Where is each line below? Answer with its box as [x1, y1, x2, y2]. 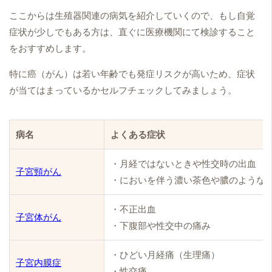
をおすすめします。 [9, 43, 91, 53]
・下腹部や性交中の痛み [110, 220, 211, 231]
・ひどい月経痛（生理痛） [110, 250, 220, 260]
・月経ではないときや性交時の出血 [110, 158, 256, 169]
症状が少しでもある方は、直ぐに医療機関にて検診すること [9, 27, 255, 37]
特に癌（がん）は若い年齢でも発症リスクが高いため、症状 [9, 69, 255, 79]
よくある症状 [110, 129, 165, 140]
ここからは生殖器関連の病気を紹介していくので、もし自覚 [9, 10, 255, 21]
